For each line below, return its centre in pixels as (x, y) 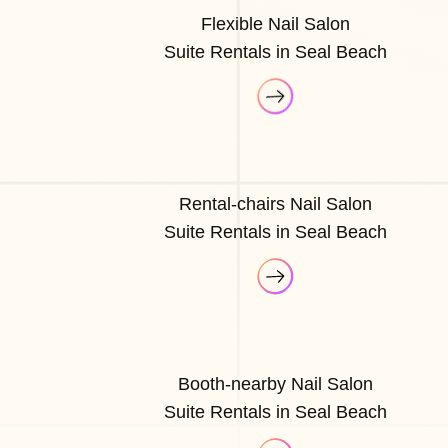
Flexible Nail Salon (275, 23)
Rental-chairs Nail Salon (275, 203)
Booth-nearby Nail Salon (275, 383)
